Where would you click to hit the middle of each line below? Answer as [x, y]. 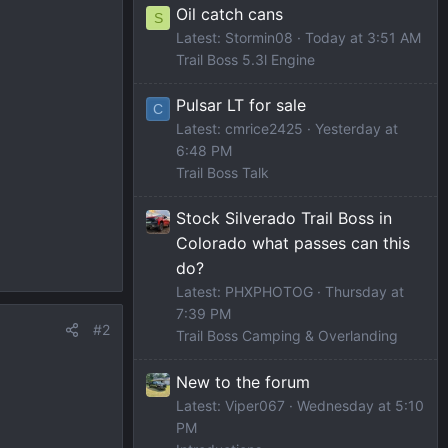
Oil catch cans [229, 14]
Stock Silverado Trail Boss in [284, 218]
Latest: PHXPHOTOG [244, 292]
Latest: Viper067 [230, 405]
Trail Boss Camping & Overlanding [287, 336]
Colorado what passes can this [293, 243]
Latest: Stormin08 [234, 38]
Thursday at [364, 292]
